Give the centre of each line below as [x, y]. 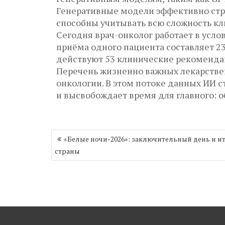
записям [69, 156]
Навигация [75, 134]
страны [67, 151]
